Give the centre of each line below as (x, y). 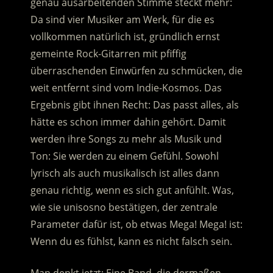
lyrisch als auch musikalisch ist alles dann (125, 173)
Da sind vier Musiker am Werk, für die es (122, 20)
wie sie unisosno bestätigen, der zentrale (124, 207)
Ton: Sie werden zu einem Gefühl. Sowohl (124, 156)
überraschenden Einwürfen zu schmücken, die (136, 71)
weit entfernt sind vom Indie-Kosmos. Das (126, 88)
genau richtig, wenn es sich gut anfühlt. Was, (132, 190)
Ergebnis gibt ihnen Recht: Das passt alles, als (134, 105)
